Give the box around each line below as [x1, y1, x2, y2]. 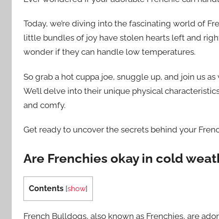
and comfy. [23, 100, 66, 110]
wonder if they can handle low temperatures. [23, 47, 196, 57]
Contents [29, 184, 64, 194]
